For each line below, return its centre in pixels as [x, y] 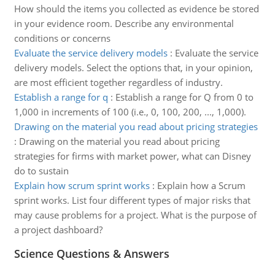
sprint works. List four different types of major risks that [132, 200]
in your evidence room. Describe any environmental [124, 23]
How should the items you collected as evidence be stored [136, 9]
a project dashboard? [58, 230]
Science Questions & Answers [91, 254]
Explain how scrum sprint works [82, 185]
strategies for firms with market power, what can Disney [132, 156]
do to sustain [41, 171]
